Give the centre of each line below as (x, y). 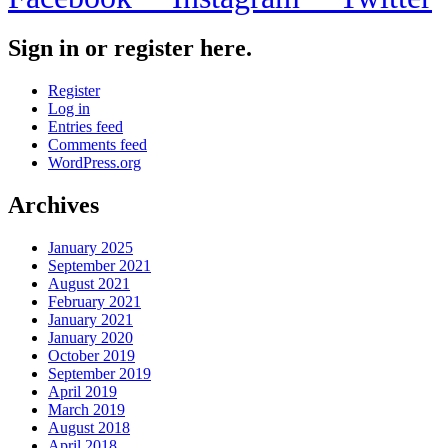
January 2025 (90, 248)
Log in (69, 109)
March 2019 (86, 410)
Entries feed (85, 127)
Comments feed (97, 145)
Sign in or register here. (130, 48)
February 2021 (94, 302)
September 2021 (99, 266)
